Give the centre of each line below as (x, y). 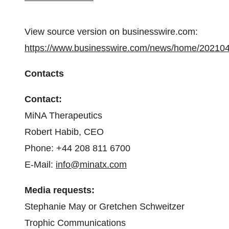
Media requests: (60, 190)
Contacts (44, 74)
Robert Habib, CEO (64, 132)
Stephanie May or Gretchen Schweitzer (105, 207)
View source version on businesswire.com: (111, 32)
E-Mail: (40, 165)
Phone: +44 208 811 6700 (77, 148)
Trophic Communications (75, 223)
